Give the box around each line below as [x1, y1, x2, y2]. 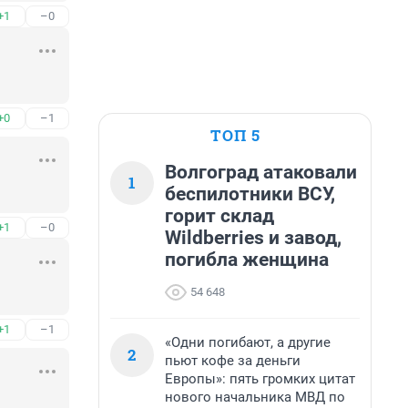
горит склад [165, 205, 274, 227]
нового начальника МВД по [165, 389, 345, 405]
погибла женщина [165, 249, 329, 270]
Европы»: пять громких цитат [165, 371, 355, 387]
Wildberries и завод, [165, 227, 342, 249]
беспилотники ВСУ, [165, 183, 335, 205]
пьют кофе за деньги [165, 352, 301, 369]
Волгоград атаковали [165, 161, 357, 183]
